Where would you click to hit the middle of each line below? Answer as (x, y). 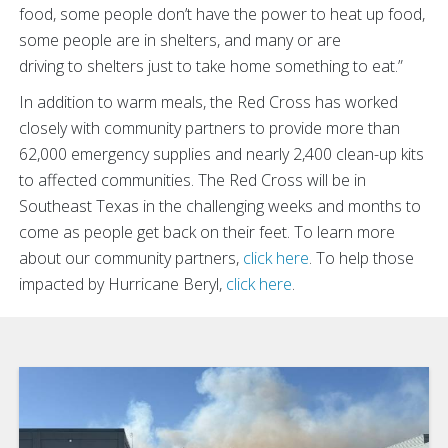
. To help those (361, 257)
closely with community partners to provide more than (209, 127)
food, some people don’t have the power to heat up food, (222, 13)
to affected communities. (108, 179)
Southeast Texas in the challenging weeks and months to (220, 205)
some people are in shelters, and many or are (180, 39)
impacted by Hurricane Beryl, (122, 283)
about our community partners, (131, 257)
